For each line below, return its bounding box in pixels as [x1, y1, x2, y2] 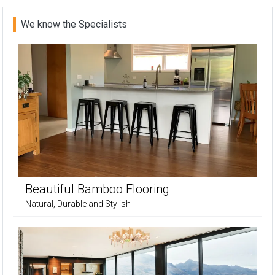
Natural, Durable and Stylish [25, 199, 131, 209]
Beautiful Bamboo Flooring [25, 182, 169, 197]
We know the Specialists [21, 18, 127, 30]
